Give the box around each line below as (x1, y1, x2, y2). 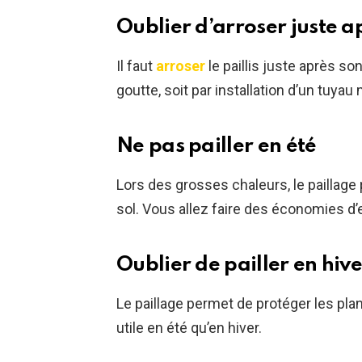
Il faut (116, 57, 156, 74)
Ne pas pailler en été (116, 135, 317, 157)
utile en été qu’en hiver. (116, 318, 262, 336)
